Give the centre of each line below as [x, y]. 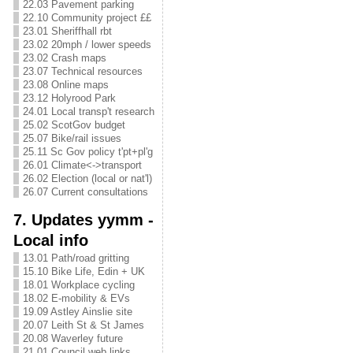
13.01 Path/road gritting [76, 258]
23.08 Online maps [65, 85]
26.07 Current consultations [85, 192]
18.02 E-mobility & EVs [76, 298]
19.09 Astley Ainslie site [77, 312]
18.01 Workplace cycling [78, 285]
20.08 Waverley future [72, 338]
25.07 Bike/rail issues [72, 138]
